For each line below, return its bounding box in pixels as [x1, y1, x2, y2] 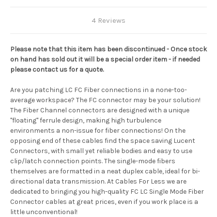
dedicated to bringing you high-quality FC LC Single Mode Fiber [10, 187, 204, 196]
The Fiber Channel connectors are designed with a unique [10, 106, 189, 115]
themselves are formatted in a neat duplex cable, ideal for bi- [10, 167, 200, 176]
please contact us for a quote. [10, 65, 104, 74]
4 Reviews [92, 16, 125, 25]
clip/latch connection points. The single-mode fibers [10, 157, 175, 166]
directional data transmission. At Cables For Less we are [10, 177, 186, 186]
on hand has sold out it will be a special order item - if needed [10, 55, 200, 64]
